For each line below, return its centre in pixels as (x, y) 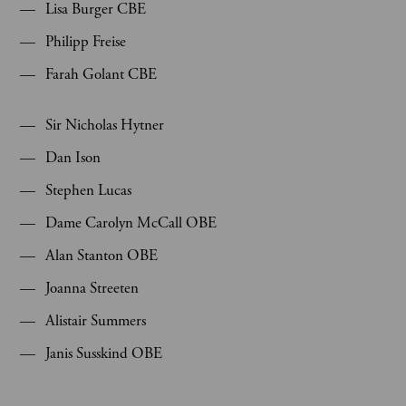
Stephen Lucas (88, 190)
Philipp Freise (86, 42)
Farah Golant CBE (101, 74)
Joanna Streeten (92, 288)
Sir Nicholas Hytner (106, 125)
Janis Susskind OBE (104, 353)
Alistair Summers (96, 321)
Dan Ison (73, 158)
